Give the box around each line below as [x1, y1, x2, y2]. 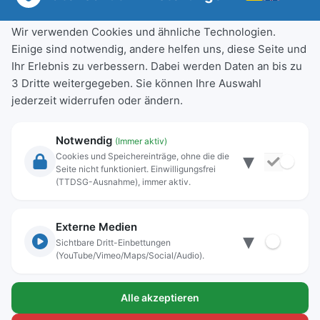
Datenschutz [12, 256, 85, 271]
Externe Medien [56, 220, 137, 234]
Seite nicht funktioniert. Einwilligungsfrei [56, 164, 216, 174]
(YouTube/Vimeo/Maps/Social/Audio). [56, 250, 204, 261]
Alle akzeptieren [121, 291, 199, 304]
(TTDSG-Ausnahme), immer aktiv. [56, 176, 191, 187]
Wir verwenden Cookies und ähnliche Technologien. [11, 25, 276, 39]
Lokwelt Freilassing [12, 301, 122, 316]
